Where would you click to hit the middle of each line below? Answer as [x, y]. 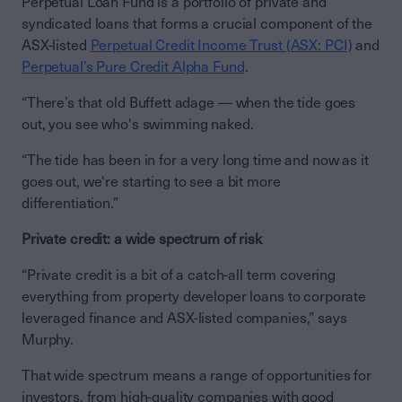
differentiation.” [70, 203]
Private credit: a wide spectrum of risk [142, 239]
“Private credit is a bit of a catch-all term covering [179, 275]
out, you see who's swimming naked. [138, 124]
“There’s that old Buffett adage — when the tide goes [189, 102]
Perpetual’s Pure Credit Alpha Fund [133, 66]
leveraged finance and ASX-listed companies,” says [184, 318]
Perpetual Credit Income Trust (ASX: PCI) [221, 45]
